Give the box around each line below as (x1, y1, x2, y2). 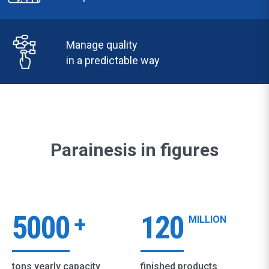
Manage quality (66, 38, 138, 51)
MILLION (189, 214, 226, 225)
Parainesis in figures (50, 139, 219, 160)
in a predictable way (66, 54, 160, 67)
